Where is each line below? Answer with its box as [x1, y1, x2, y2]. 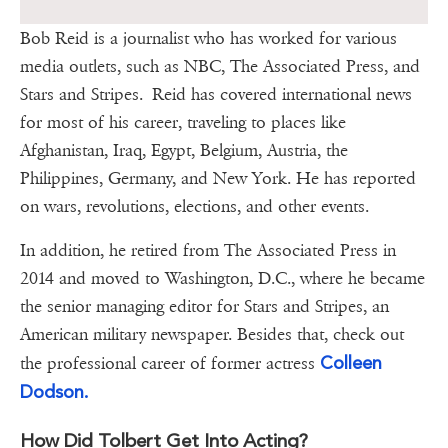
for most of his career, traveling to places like [20, 112, 346, 134]
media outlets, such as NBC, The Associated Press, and [20, 56, 420, 78]
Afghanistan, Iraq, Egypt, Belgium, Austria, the [20, 140, 348, 162]
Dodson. [20, 381, 94, 403]
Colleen [320, 352, 382, 374]
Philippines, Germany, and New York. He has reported [20, 168, 416, 190]
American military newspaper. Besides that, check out [20, 324, 404, 346]
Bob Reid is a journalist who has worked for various [20, 28, 397, 50]
